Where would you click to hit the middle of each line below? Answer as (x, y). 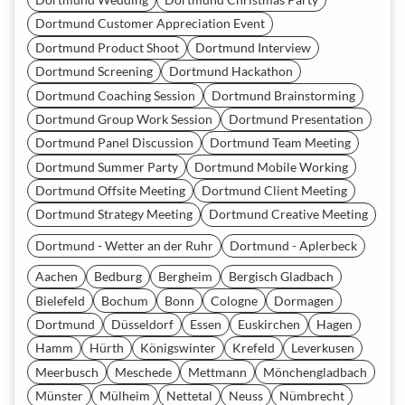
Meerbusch (67, 372)
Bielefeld (60, 300)
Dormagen (304, 300)
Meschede (143, 372)
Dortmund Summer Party (107, 166)
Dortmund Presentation (296, 118)
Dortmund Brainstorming (283, 95)
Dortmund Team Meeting (280, 143)
